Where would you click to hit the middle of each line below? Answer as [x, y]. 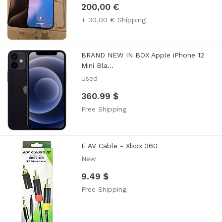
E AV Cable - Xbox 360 [120, 146]
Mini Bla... [98, 66]
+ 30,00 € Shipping [114, 20]
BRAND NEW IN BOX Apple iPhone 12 [143, 55]
